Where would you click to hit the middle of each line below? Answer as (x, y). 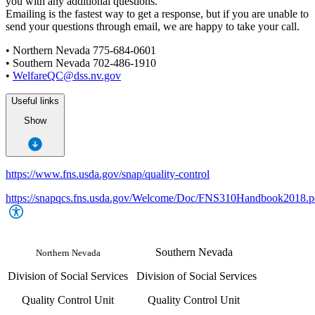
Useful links (35, 101)
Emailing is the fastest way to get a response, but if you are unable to (157, 14)
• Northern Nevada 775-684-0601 (81, 51)
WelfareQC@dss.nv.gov (67, 76)
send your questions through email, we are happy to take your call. (153, 27)
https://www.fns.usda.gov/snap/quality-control (108, 174)
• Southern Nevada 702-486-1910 (81, 63)
